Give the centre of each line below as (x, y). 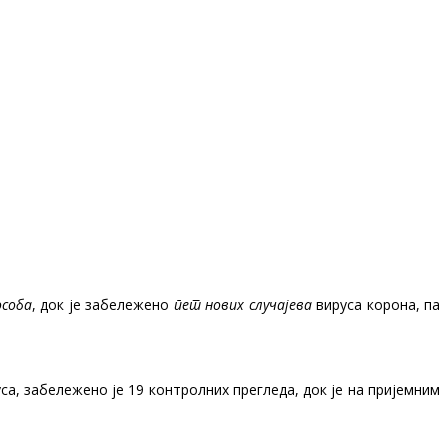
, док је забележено (103, 304)
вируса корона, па (376, 304)
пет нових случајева (242, 304)
